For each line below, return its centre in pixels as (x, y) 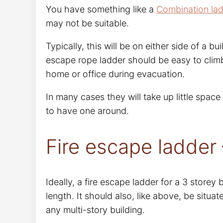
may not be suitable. (87, 23)
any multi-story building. (95, 210)
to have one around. (87, 111)
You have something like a (101, 9)
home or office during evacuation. (115, 74)
